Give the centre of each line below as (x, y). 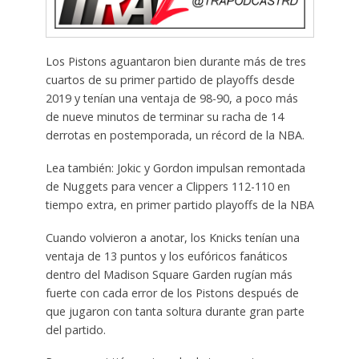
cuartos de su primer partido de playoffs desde (170, 79)
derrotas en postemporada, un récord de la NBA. (175, 135)
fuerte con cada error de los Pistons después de (172, 292)
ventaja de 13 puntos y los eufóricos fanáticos (166, 256)
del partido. (75, 329)
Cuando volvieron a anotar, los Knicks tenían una (172, 237)
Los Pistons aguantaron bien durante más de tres (175, 61)
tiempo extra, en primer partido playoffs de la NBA (179, 204)
